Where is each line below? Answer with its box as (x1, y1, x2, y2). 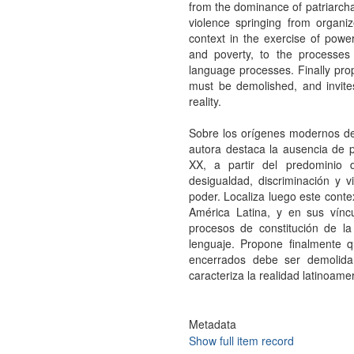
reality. (188, 93, 221, 109)
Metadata (188, 316, 236, 332)
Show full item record (188, 333, 294, 348)
